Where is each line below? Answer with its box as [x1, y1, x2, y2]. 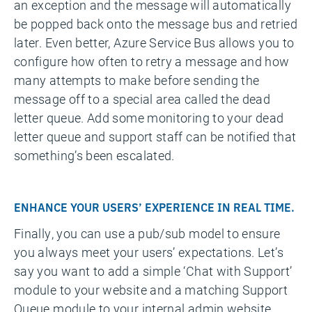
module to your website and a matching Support [14, 281, 288, 298]
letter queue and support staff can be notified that [14, 128, 297, 145]
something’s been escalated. [14, 147, 175, 164]
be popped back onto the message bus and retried [14, 15, 297, 32]
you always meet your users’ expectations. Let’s [14, 244, 283, 260]
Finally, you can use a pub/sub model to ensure [14, 225, 281, 242]
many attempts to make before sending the [14, 72, 260, 88]
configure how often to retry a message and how [14, 53, 290, 70]
